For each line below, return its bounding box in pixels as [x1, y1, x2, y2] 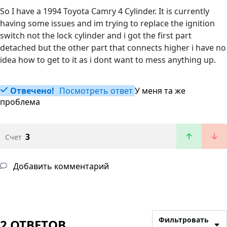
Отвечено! [10, 85, 54, 97]
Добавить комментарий [11, 161, 109, 172]
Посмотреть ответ [57, 85, 133, 97]
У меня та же [135, 85, 185, 97]
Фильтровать [159, 215, 209, 225]
